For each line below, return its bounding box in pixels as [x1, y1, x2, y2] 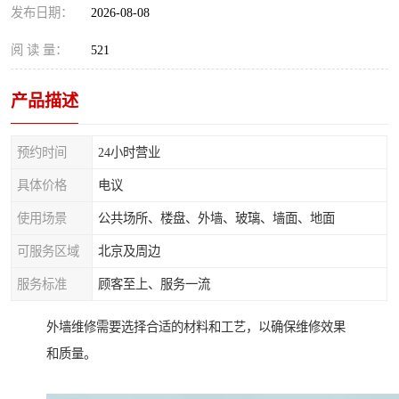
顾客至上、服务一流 [98, 277, 210, 291]
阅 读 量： [11, 43, 68, 57]
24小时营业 [98, 145, 160, 159]
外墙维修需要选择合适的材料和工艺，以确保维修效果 [46, 320, 346, 335]
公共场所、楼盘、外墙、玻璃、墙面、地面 [98, 211, 335, 225]
